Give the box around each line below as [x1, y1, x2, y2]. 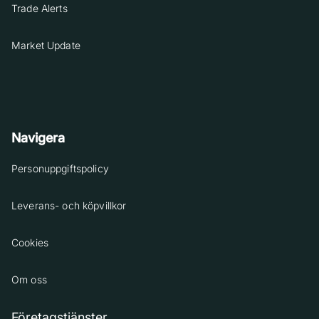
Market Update [11, 39, 80, 52]
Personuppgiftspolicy [11, 162, 109, 175]
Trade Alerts [11, 2, 68, 15]
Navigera [11, 130, 65, 146]
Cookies [11, 236, 49, 249]
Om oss [11, 273, 47, 286]
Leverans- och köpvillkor [11, 199, 127, 212]
